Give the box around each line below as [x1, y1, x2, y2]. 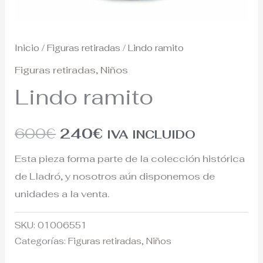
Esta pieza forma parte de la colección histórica [15, 151, 245, 165]
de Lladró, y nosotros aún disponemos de [15, 169, 215, 183]
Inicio [15, 42, 40, 54]
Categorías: [15, 235, 69, 247]
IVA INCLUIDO [107, 126, 196, 142]
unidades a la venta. [15, 187, 110, 200]
